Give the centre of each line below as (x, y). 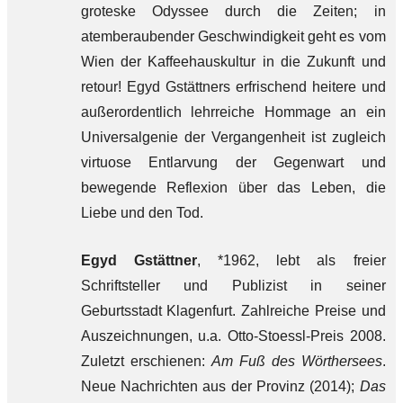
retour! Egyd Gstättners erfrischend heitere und (233, 87)
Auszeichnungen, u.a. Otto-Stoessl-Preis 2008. (233, 336)
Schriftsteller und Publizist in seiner (233, 286)
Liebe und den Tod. (142, 213)
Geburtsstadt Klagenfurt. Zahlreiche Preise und (233, 311)
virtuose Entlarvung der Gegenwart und (233, 162)
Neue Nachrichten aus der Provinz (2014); (220, 386)
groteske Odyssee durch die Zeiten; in (233, 11)
